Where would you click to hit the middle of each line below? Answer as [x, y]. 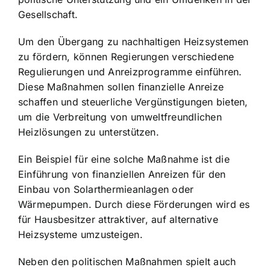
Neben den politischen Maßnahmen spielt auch [127, 262]
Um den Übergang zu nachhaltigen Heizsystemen [133, 42]
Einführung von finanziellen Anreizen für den [122, 174]
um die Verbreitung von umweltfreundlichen [120, 117]
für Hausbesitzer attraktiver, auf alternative [118, 220]
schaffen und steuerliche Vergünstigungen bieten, [133, 102]
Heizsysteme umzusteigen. [80, 235]
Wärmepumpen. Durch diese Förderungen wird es [134, 205]
